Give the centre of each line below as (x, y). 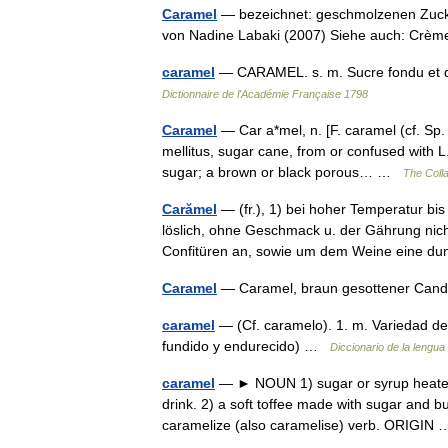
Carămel (189, 209)
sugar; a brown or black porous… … (282, 172)
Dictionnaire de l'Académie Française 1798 (265, 94)
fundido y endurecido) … (246, 346)
